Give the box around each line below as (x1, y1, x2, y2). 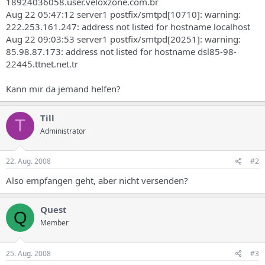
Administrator (40, 125, 86, 136)
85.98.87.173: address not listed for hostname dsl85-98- (6, 45, 237, 57)
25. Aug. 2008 (6, 248, 51, 258)
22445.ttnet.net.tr (6, 57, 78, 70)
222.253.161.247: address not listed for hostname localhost (6, 20, 250, 33)
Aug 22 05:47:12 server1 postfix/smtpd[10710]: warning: (6, 8, 241, 20)
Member (40, 218, 69, 228)
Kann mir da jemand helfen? (6, 82, 121, 95)
